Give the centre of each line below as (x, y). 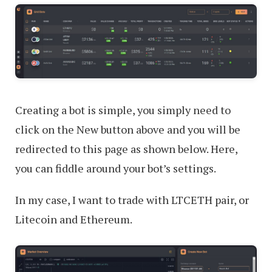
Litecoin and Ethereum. (74, 219)
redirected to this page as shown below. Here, (126, 149)
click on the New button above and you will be (128, 130)
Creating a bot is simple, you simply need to (123, 110)
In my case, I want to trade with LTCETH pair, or (132, 200)
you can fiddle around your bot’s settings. (116, 168)
